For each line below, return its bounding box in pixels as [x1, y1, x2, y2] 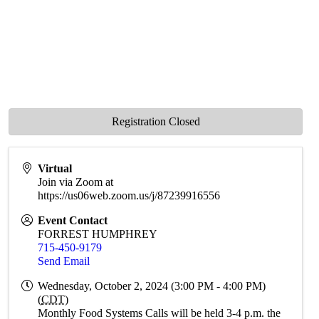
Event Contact [38, 214, 108, 227]
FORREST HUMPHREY [38, 228, 158, 241]
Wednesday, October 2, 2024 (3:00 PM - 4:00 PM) [38, 280, 266, 293]
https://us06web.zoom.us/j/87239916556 [38, 189, 221, 202]
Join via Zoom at [38, 176, 114, 189]
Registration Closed [111, 115, 200, 128]
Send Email [38, 255, 90, 268]
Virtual [38, 162, 73, 175]
